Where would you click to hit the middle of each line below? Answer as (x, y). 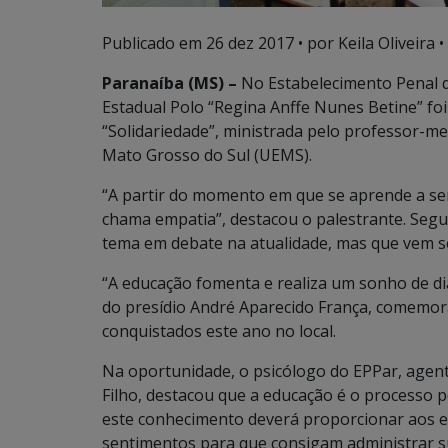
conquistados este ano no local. (219, 331)
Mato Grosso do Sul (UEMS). (207, 155)
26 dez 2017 (250, 43)
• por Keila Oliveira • (369, 43)
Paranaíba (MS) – (169, 83)
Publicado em (154, 43)
